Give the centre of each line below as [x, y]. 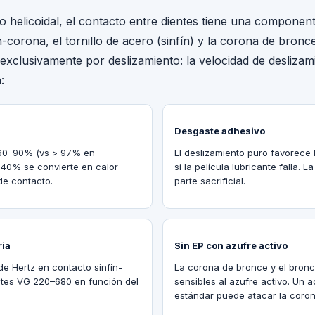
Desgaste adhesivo [220, 131]
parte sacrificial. [210, 181]
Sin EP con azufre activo [231, 246]
